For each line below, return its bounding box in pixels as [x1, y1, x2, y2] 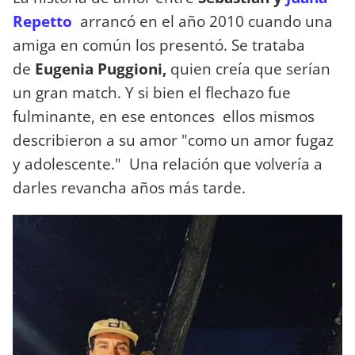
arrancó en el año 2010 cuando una [76, 10, 333, 32]
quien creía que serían [166, 57, 330, 79]
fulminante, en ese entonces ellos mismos [13, 105, 315, 127]
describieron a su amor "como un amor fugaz [13, 128, 334, 151]
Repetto [13, 10, 76, 32]
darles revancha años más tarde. [13, 176, 246, 198]
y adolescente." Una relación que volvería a [13, 152, 323, 174]
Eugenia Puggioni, [35, 57, 166, 79]
